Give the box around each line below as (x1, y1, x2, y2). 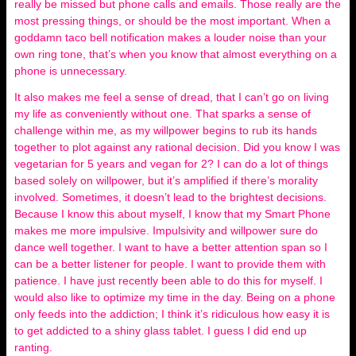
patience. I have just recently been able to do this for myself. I (14, 274, 323, 287)
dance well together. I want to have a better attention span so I (14, 241, 327, 253)
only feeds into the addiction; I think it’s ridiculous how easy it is (14, 308, 330, 320)
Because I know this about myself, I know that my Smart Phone (14, 207, 331, 220)
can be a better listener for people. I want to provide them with (14, 257, 326, 270)
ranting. (14, 341, 56, 354)
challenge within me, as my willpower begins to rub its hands (14, 124, 317, 137)
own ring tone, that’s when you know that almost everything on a (14, 48, 337, 60)
